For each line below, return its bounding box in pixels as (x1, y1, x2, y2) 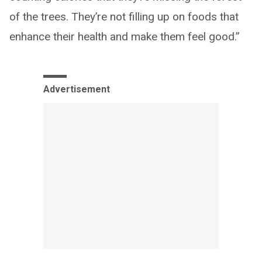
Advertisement (43, 84, 110, 95)
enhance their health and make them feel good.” (9, 30, 240, 44)
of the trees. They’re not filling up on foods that (9, 10, 239, 24)
